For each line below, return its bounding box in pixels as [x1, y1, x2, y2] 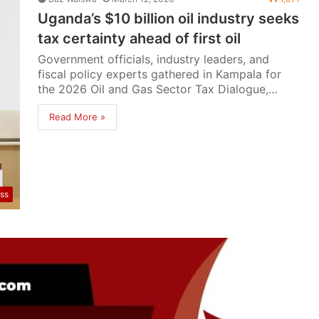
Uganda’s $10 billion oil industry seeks [38, 10, 300, 27]
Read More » [49, 111, 106, 122]
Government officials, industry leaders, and [38, 52, 270, 66]
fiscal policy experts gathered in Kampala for [38, 67, 282, 81]
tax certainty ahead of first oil [38, 30, 241, 47]
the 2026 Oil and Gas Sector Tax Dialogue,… [38, 82, 278, 96]
